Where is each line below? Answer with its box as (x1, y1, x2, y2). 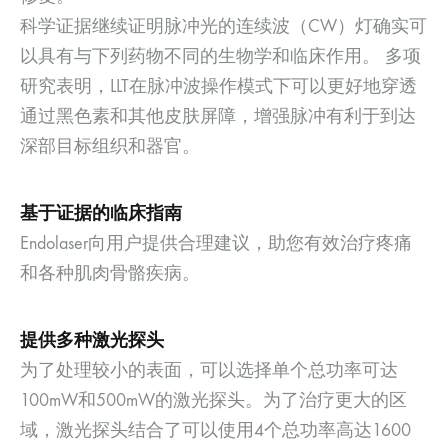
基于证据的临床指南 (20, 202, 182, 225)
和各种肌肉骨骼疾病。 (20, 263, 200, 285)
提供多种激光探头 (20, 329, 164, 352)
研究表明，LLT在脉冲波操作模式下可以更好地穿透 (20, 76, 417, 98)
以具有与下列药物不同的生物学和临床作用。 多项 (20, 46, 421, 68)
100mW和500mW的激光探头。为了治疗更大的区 (20, 390, 407, 412)
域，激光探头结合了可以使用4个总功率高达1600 (20, 420, 411, 442)
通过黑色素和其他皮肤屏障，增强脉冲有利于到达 (20, 106, 416, 128)
